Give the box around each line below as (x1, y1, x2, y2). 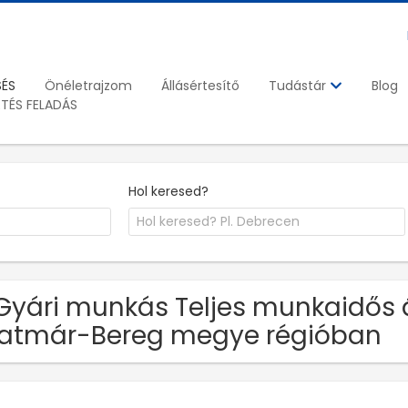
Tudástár (269, 76, 330, 96)
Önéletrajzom (45, 76, 132, 95)
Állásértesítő (161, 76, 240, 95)
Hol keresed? (128, 181, 209, 200)
